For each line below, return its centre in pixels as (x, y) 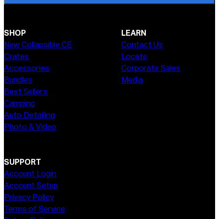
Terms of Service (34, 210)
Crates (16, 57)
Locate (134, 57)
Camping (19, 104)
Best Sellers (26, 93)
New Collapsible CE (38, 46)
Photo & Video (30, 128)
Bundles (18, 81)
